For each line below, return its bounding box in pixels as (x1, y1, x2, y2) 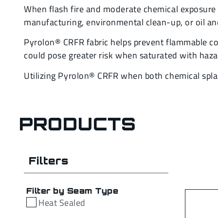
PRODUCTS (19, 113, 136, 135)
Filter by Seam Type (26, 186, 119, 196)
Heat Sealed (38, 196, 86, 210)
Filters (29, 154, 69, 167)
